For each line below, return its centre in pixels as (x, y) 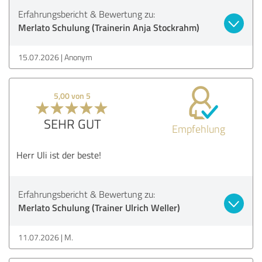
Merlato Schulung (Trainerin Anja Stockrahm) (109, 27)
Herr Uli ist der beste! (59, 155)
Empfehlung (198, 128)
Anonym (78, 57)
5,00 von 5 (73, 95)
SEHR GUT (72, 123)
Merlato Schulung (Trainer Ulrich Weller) (99, 207)
